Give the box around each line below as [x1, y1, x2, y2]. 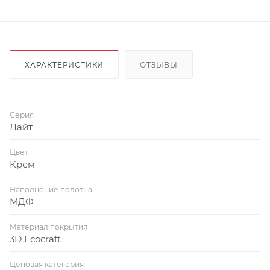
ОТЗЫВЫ [140, 60, 178, 69]
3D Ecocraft [10, 233, 61, 245]
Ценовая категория [10, 259, 84, 269]
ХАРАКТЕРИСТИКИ [25, 60, 104, 69]
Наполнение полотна [10, 184, 92, 194]
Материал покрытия [10, 222, 87, 231]
